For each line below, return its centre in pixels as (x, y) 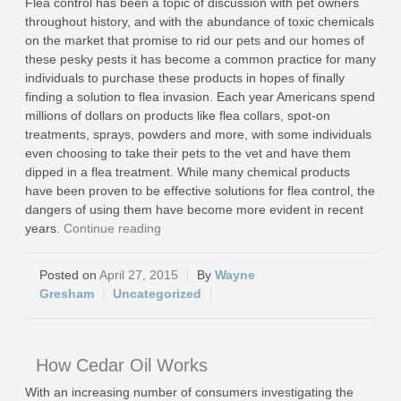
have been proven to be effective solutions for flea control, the (200, 191)
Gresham (67, 294)
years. (44, 228)
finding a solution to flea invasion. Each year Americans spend (200, 97)
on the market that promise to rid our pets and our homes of (195, 40)
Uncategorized (157, 294)
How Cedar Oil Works (122, 365)
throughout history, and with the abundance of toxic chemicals (200, 21)
